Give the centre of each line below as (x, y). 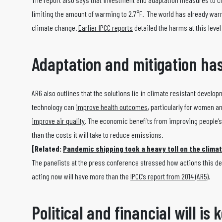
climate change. (55, 28)
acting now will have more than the (81, 176)
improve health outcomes (112, 107)
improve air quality (58, 121)
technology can (54, 107)
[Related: (47, 149)
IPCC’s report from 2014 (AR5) (169, 176)
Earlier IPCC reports (106, 28)
